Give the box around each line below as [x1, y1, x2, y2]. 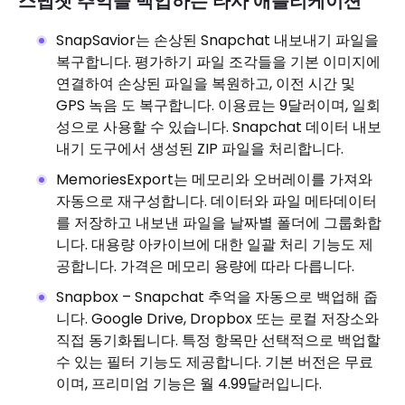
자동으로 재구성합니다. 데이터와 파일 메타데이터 [56, 191, 377, 212]
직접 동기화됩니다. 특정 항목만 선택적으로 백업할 [56, 330, 381, 351]
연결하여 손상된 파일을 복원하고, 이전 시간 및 [56, 73, 355, 94]
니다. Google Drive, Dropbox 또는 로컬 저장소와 [56, 308, 379, 329]
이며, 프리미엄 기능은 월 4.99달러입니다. [56, 373, 322, 394]
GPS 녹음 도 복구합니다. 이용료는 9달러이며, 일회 [56, 95, 381, 116]
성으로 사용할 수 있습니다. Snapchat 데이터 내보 [56, 117, 381, 137]
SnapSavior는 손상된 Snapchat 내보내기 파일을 [56, 30, 379, 51]
